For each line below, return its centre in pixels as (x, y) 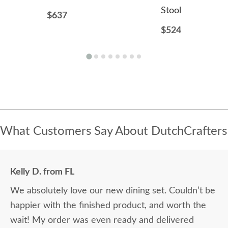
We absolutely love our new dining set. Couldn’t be (113, 191)
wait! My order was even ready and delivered (102, 220)
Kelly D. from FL (42, 172)
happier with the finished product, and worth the (108, 206)
